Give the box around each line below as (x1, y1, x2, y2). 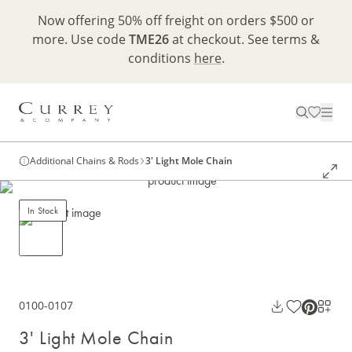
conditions (127, 49, 194, 67)
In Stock (27, 204, 58, 218)
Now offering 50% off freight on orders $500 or (38, 12, 314, 29)
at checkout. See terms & (169, 31, 320, 48)
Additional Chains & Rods (30, 154, 139, 168)
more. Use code (32, 31, 129, 48)
